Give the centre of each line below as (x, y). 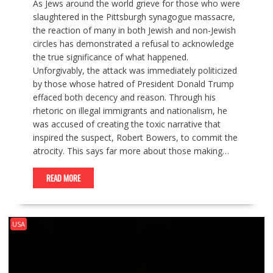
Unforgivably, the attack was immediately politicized (135, 70)
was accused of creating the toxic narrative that (126, 124)
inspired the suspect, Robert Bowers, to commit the (135, 137)
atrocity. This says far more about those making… (131, 151)
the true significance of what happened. (110, 57)
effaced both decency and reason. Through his (124, 97)
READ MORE (63, 178)
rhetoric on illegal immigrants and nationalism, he (130, 110)
